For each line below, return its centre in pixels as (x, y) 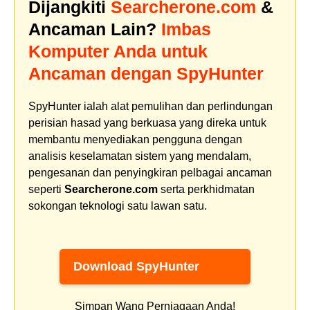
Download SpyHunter (136, 267)
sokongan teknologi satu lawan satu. (118, 206)
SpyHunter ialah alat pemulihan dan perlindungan (151, 107)
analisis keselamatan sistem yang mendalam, (140, 156)
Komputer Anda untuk (118, 52)
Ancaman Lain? (95, 29)
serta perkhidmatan (206, 190)
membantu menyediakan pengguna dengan (135, 140)
